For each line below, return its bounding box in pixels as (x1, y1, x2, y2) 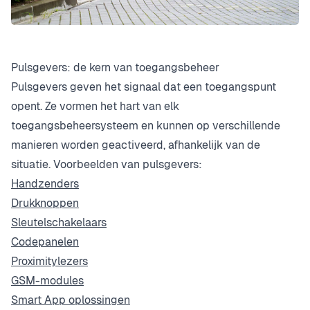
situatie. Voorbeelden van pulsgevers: (11, 156, 202, 172)
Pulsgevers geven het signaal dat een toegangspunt (11, 79, 276, 94)
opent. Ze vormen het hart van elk (11, 98, 179, 113)
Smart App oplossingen (11, 292, 130, 307)
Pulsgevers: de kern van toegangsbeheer (11, 60, 219, 75)
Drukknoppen (11, 195, 79, 210)
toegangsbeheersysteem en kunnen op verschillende (11, 118, 280, 133)
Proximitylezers (11, 253, 88, 268)
